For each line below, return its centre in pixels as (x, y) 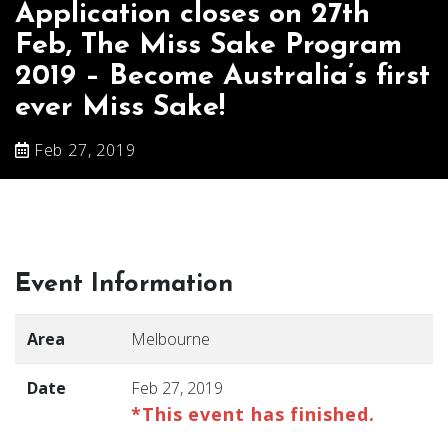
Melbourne (170, 339)
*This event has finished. (253, 414)
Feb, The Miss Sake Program (208, 45)
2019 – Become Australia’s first (222, 76)
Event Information (124, 284)
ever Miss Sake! (120, 107)
